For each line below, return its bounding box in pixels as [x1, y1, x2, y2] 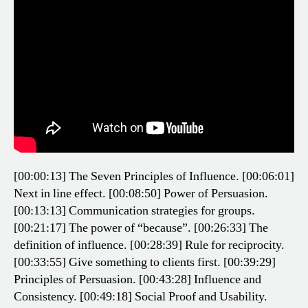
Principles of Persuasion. [14, 271, 136, 287]
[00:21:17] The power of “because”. [14, 219, 191, 236]
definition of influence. [14, 236, 127, 253]
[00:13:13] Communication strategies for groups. [14, 202, 255, 219]
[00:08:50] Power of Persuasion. [106, 185, 268, 201]
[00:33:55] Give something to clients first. [14, 254, 221, 270]
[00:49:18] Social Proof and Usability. [77, 288, 267, 305]
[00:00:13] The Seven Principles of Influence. [14, 168, 239, 184]
